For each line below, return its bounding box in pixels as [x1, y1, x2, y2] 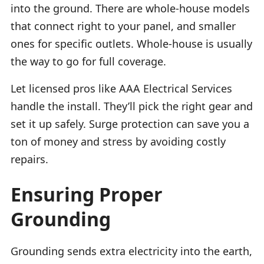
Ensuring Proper [11, 181, 163, 207]
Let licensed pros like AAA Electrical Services [11, 81, 232, 95]
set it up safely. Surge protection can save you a [11, 116, 249, 131]
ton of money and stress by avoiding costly [11, 134, 226, 148]
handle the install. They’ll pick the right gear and [11, 98, 253, 113]
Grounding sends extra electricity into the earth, [11, 243, 252, 258]
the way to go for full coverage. [11, 54, 166, 68]
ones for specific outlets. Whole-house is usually [11, 36, 252, 51]
